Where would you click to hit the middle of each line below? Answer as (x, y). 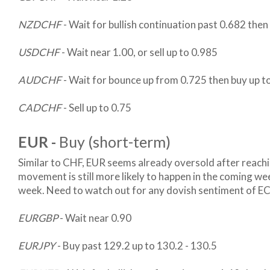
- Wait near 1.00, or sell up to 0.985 (140, 52)
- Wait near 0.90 (96, 218)
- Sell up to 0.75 (97, 108)
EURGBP (39, 218)
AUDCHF (41, 80)
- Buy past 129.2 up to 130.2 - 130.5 (137, 246)
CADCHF (41, 108)
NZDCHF (41, 25)
